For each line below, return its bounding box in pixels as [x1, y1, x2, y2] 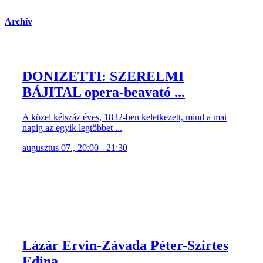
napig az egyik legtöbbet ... [22, 123, 122, 133]
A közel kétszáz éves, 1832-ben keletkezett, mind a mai [22, 112, 227, 123]
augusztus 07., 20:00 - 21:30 [22, 143, 127, 153]
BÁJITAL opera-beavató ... [22, 85, 185, 100]
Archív [5, 16, 32, 27]
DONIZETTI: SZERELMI [22, 69, 184, 85]
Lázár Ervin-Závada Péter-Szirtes [22, 238, 228, 254]
